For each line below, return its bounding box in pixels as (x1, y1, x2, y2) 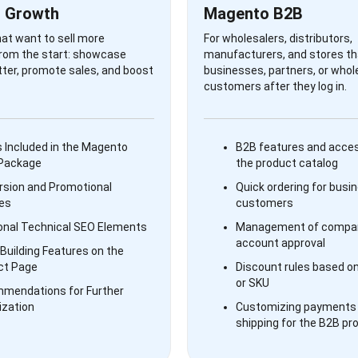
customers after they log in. (204, 80, 347, 93)
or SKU (236, 276, 269, 289)
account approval (236, 237, 325, 249)
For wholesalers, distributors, (204, 32, 352, 45)
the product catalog (236, 157, 338, 169)
